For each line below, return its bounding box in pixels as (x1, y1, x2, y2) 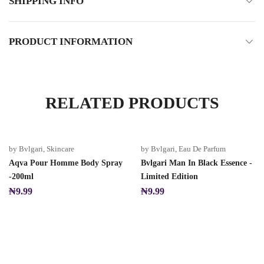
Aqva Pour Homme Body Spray (9, 159, 123, 167)
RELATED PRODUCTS (45, 94, 219, 112)
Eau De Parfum (179, 144, 226, 153)
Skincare (47, 144, 74, 153)
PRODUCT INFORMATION (9, 36, 133, 47)
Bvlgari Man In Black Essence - (141, 159, 252, 167)
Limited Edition (141, 172, 198, 181)
